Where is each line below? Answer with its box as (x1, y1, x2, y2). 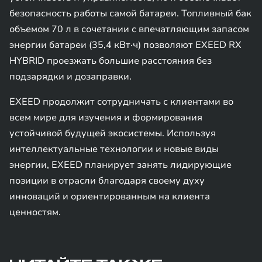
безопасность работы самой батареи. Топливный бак (9, 7, 251, 20)
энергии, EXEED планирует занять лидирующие (9, 158, 232, 171)
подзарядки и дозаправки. (9, 70, 132, 83)
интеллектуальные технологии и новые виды (9, 143, 219, 156)
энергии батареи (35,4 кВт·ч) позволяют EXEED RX (9, 39, 242, 51)
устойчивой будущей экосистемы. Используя (9, 127, 216, 140)
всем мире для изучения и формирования (9, 111, 202, 124)
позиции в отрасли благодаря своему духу (9, 174, 205, 187)
